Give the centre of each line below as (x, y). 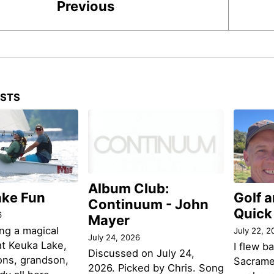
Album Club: (128, 189)
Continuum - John (148, 205)
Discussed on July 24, (141, 253)
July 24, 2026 (114, 237)
